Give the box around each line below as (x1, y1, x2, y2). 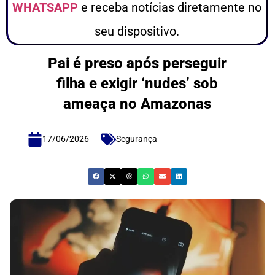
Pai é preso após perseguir (48, 55, 227, 72)
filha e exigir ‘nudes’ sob (56, 75, 219, 93)
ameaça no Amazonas (63, 95, 212, 113)
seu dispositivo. (95, 24, 180, 39)
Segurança (116, 134, 158, 144)
